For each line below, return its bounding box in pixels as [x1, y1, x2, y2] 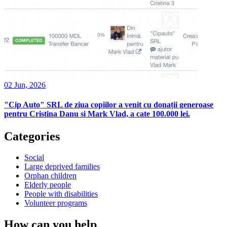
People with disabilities [24, 190, 98, 199]
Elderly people [24, 180, 71, 190]
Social [24, 153, 44, 162]
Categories [4, 129, 60, 143]
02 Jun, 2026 [4, 81, 46, 90]
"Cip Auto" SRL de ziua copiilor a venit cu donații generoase [4, 100, 213, 109]
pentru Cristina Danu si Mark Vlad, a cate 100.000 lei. [4, 109, 190, 119]
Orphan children [24, 171, 77, 180]
